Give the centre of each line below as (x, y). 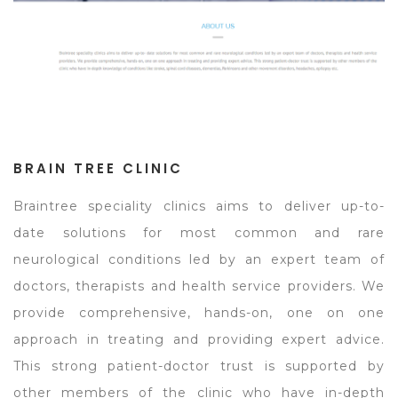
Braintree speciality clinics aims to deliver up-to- (199, 206)
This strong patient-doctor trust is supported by (199, 366)
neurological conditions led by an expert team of (199, 259)
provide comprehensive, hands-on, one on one (199, 313)
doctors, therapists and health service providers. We (199, 286)
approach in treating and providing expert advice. (199, 339)
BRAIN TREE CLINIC (98, 168)
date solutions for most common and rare (199, 233)
